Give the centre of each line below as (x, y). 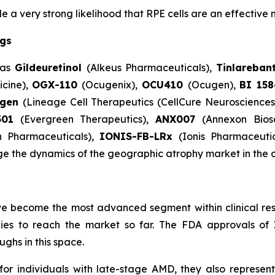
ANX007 (179, 119)
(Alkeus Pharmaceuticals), (151, 68)
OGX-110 (55, 85)
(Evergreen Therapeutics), (84, 119)
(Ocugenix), (110, 85)
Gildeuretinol (51, 68)
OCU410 (165, 85)
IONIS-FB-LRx (136, 137)
